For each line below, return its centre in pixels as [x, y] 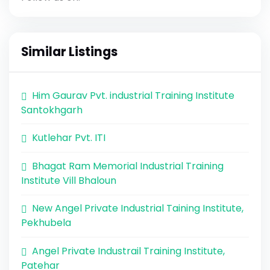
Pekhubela [46, 223]
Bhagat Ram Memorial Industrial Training [128, 166]
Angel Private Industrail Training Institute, [128, 251]
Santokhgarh [52, 110]
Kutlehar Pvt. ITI [69, 138]
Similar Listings [69, 52]
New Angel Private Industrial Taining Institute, [138, 209]
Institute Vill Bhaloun [69, 180]
